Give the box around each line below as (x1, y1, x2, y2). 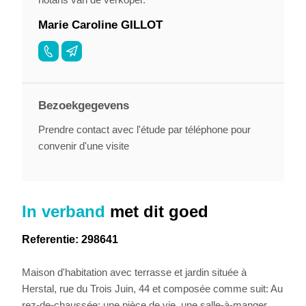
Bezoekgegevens (38, 99, 129, 112)
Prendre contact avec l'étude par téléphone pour (38, 124, 251, 136)
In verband (22, 201, 106, 221)
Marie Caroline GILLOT (38, 18, 163, 32)
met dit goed (105, 201, 209, 221)
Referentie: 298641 (22, 233, 119, 245)
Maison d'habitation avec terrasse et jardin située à (22, 266, 247, 278)
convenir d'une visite (38, 140, 129, 152)
